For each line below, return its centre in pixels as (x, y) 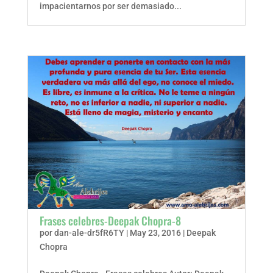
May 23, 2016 (155, 233)
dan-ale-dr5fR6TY (89, 233)
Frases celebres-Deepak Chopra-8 (110, 221)
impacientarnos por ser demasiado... (110, 6)
